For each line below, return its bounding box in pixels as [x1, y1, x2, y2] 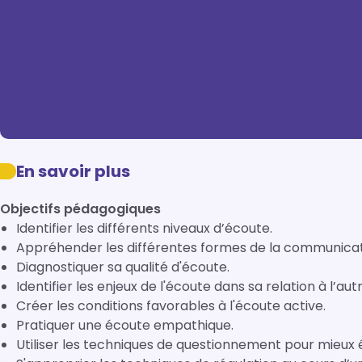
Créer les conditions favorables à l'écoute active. [16, 297, 326, 315]
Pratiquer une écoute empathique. [16, 316, 234, 335]
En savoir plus [16, 160, 130, 183]
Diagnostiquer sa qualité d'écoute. [16, 258, 229, 276]
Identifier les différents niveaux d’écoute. [16, 219, 272, 238]
